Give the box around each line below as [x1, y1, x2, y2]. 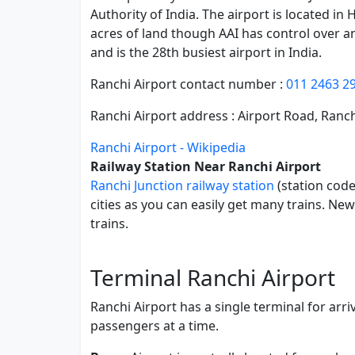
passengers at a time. [90, 317, 219, 334]
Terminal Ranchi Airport [90, 262, 335, 292]
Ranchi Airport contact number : [90, 75, 286, 93]
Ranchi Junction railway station [90, 177, 274, 194]
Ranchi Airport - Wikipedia [90, 139, 246, 156]
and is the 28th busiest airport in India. [90, 44, 322, 61]
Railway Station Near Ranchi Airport [90, 158, 321, 175]
